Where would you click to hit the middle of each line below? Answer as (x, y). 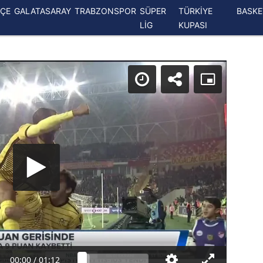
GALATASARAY (42, 11)
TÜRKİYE (195, 11)
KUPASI (193, 25)
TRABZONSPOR (105, 11)
